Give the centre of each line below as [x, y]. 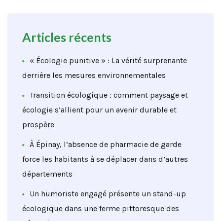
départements [47, 174]
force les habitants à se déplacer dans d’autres [105, 159]
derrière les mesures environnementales [94, 75]
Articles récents [67, 37]
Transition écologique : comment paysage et [109, 95]
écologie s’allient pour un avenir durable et [99, 110]
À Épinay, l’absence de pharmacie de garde [106, 145]
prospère [38, 125]
